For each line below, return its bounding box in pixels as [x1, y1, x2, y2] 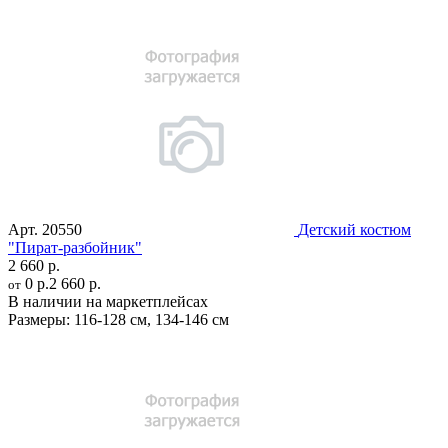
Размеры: [8, 310, 70, 328]
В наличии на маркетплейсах [8, 292, 208, 310]
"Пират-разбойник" [8, 238, 142, 256]
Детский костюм [298, 220, 411, 238]
